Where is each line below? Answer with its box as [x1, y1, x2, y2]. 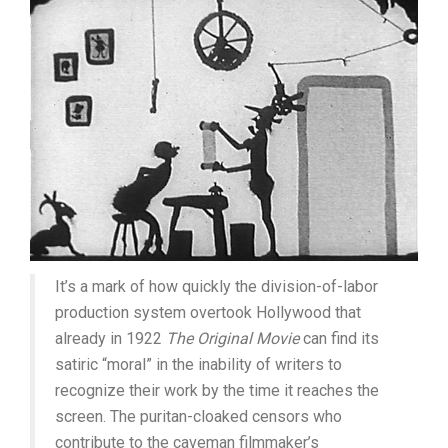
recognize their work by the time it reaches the [55, 381, 379, 401]
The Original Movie [166, 329, 299, 349]
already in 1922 [55, 329, 166, 349]
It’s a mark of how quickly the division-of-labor [55, 277, 378, 297]
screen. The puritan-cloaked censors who [55, 407, 342, 427]
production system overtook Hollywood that [55, 303, 361, 323]
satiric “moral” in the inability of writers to [55, 355, 342, 375]
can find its [299, 329, 379, 349]
